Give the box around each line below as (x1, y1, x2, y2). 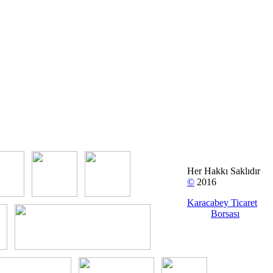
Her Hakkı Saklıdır (187, 166, 260, 177)
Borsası (211, 208, 239, 219)
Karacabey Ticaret (187, 197, 257, 208)
